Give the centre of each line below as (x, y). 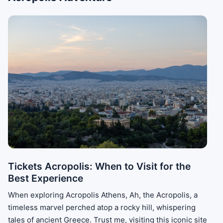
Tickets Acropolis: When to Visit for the (99, 166)
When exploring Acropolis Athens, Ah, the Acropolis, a (103, 195)
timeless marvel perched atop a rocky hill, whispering (102, 208)
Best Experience (46, 178)
